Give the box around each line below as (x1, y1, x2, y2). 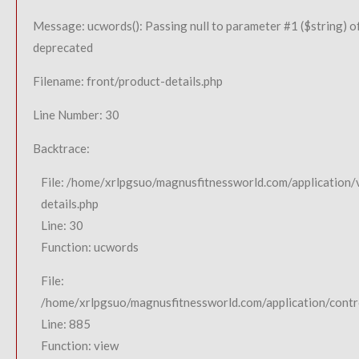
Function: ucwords (41, 240, 139, 254)
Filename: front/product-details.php (33, 74, 223, 88)
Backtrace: (33, 141, 90, 155)
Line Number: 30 (33, 107, 119, 122)
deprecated (33, 40, 93, 54)
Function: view (41, 338, 119, 353)
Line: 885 (41, 317, 91, 331)
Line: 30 (41, 218, 83, 232)
